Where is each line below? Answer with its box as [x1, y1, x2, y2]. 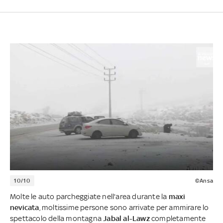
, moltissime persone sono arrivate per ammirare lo [39, 203, 209, 212]
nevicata [10, 203, 39, 212]
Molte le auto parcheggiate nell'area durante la [10, 192, 169, 201]
